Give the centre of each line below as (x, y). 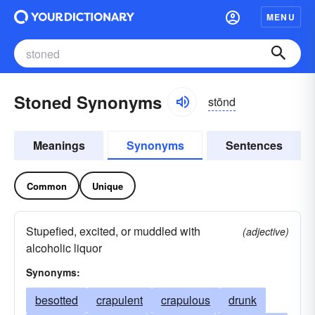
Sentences (254, 145)
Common (47, 186)
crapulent (120, 300)
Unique (108, 186)
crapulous (186, 300)
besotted (57, 300)
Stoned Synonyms (88, 102)
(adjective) (266, 231)
